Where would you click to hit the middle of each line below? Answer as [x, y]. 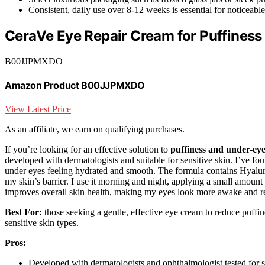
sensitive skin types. [42, 222]
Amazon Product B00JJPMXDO [75, 85]
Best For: [23, 212]
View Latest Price [38, 109]
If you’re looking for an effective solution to [88, 149]
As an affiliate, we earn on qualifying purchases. [95, 129]
